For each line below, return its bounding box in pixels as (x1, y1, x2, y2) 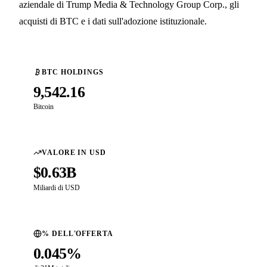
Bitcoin (33, 103, 54, 111)
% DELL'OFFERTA (42, 229, 113, 237)
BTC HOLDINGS (42, 69, 104, 76)
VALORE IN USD (42, 149, 106, 157)
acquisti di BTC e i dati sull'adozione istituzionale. (19, 16, 207, 27)
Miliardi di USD (33, 184, 80, 191)
